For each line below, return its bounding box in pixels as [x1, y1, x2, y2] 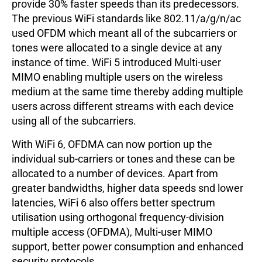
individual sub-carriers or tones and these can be [12, 153, 235, 166]
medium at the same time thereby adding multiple [12, 85, 243, 98]
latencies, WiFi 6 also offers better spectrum [12, 196, 215, 209]
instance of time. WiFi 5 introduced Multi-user [12, 56, 221, 69]
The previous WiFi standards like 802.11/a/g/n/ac [12, 12, 241, 25]
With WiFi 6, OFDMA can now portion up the [12, 138, 212, 151]
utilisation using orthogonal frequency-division [12, 211, 224, 224]
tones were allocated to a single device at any [12, 42, 222, 54]
